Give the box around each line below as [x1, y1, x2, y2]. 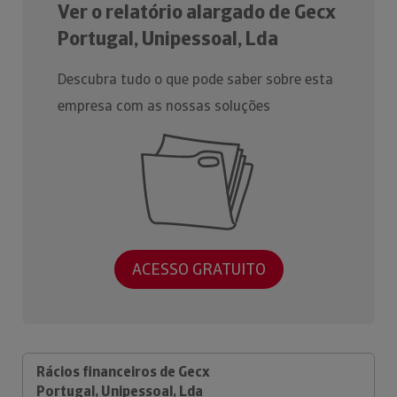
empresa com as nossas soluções [58, 97, 270, 115]
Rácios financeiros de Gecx [36, 362, 210, 381]
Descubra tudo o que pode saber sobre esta [58, 70, 333, 89]
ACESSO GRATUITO [131, 259, 266, 280]
